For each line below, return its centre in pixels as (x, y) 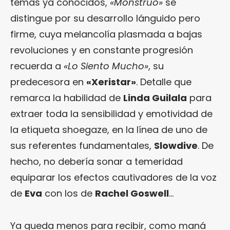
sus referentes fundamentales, (82, 145)
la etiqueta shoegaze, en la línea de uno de (109, 129)
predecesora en (48, 82)
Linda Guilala (155, 98)
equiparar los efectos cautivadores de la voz (113, 177)
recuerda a (37, 66)
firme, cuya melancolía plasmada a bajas (106, 34)
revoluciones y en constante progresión (102, 50)
